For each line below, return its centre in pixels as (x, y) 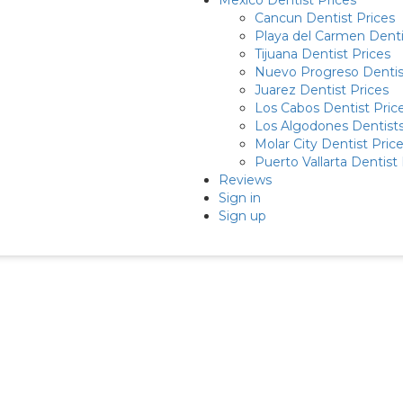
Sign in (240, 198)
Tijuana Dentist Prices (322, 54)
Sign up (242, 216)
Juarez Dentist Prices (322, 90)
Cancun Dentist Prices (325, 18)
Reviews (245, 180)
